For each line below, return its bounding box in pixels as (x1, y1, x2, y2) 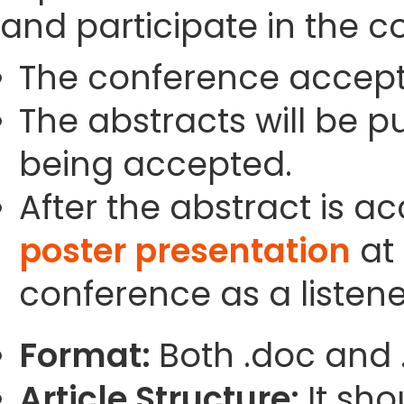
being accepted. (19, 142, 292, 188)
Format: (19, 333, 159, 379)
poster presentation (19, 228, 351, 274)
